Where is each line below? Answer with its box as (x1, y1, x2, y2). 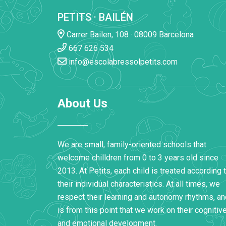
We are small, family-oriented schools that (58, 140, 206, 149)
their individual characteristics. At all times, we (58, 179, 220, 189)
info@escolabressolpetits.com (67, 57, 178, 67)
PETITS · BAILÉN (58, 11, 133, 23)
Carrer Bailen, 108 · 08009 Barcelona (65, 30, 194, 39)
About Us (58, 96, 107, 110)
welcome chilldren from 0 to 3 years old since (58, 153, 218, 162)
